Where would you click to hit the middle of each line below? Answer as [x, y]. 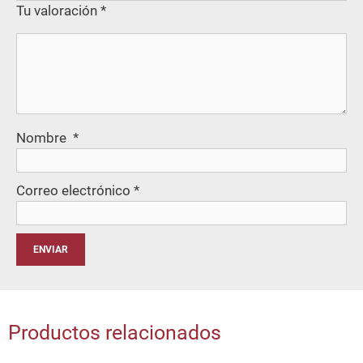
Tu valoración [58, 10]
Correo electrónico [75, 190]
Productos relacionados [115, 332]
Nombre [45, 137]
